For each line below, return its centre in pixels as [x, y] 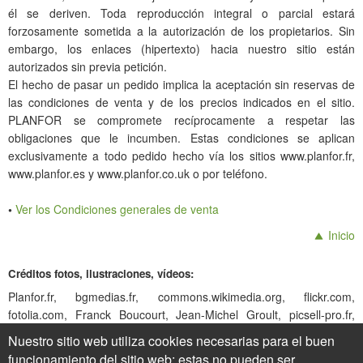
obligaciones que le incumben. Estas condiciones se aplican [181, 138]
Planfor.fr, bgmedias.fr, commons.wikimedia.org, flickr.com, [181, 297]
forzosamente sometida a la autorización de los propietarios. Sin [181, 31]
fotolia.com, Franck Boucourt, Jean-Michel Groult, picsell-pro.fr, [181, 314]
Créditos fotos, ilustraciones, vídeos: [101, 273]
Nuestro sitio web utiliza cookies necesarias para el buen [171, 341]
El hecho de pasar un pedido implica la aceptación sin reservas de [181, 84]
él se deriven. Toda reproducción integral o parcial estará [181, 13]
